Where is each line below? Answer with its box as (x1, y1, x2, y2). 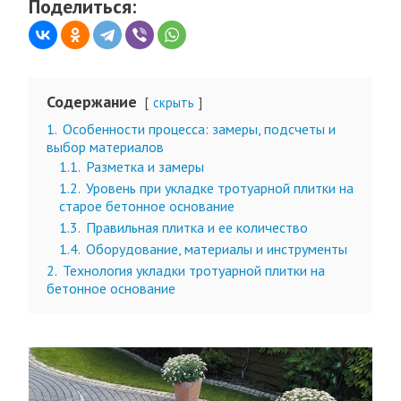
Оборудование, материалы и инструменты (86, 240, 347, 258)
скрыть (153, 94, 194, 111)
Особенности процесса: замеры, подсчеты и (63, 120, 336, 138)
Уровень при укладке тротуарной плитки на (86, 179, 354, 197)
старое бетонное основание (59, 197, 235, 215)
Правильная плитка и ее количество (86, 218, 308, 236)
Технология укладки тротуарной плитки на (63, 261, 325, 279)
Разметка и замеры (86, 158, 204, 175)
